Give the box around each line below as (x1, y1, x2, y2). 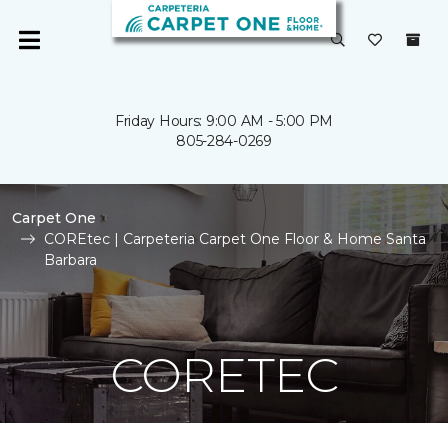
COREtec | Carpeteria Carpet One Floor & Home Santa (44, 230, 426, 248)
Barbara (44, 251, 97, 269)
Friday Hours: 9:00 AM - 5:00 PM (114, 112, 334, 130)
